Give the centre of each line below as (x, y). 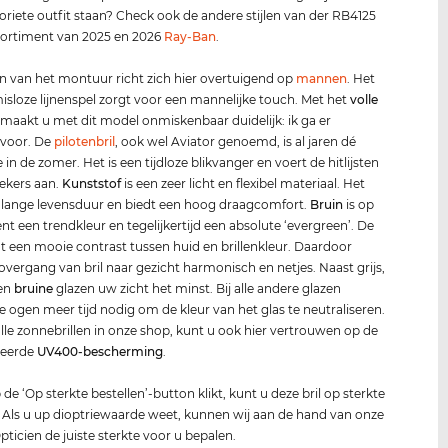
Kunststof (92, 183)
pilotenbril (85, 141)
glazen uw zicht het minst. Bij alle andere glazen (197, 288)
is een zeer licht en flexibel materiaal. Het (243, 183)
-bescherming (121, 351)
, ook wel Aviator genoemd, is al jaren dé (236, 141)
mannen (322, 78)
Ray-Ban (190, 36)
